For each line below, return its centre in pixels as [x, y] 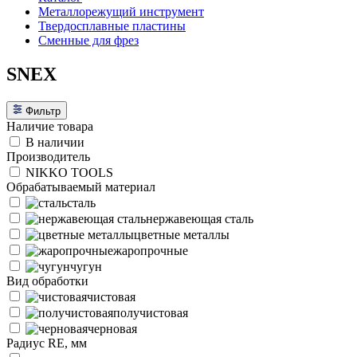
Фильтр [43, 111]
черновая [112, 328]
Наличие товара [50, 126]
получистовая [151, 312]
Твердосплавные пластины [112, 26]
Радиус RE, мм [47, 343]
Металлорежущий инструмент [121, 12]
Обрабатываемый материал [81, 186]
